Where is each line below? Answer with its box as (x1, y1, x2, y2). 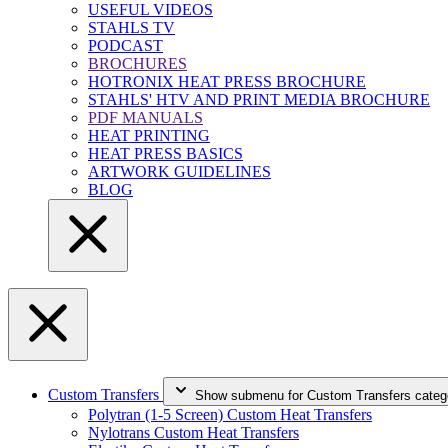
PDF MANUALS (88, 109, 203, 126)
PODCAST (88, 37, 163, 54)
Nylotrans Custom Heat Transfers (88, 424, 299, 441)
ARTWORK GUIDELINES (88, 163, 271, 180)
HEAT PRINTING (88, 127, 210, 144)
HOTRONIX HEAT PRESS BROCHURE (88, 73, 366, 90)
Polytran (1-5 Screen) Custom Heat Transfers (88, 406, 372, 423)
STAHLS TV (88, 19, 175, 36)
